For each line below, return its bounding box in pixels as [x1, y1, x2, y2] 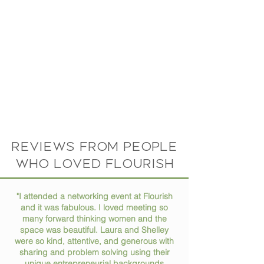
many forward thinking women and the [22, 213, 167, 224]
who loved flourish [15, 156, 174, 171]
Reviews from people [11, 139, 177, 154]
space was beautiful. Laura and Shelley [20, 225, 169, 235]
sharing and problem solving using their [19, 247, 170, 258]
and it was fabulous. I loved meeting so [21, 202, 168, 213]
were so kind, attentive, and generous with [15, 236, 174, 246]
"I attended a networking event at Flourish [16, 191, 173, 202]
